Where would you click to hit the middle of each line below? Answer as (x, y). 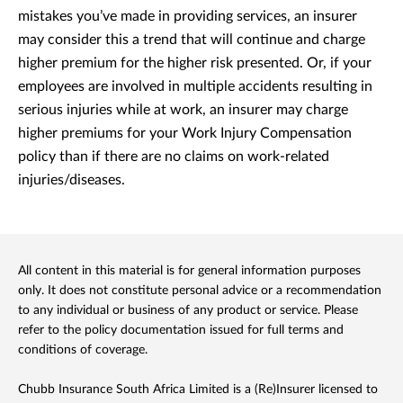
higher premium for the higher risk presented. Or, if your (195, 63)
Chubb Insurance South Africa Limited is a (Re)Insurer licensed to (198, 389)
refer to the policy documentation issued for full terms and (181, 330)
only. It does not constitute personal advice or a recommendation (200, 290)
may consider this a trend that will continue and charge (192, 39)
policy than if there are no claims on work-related (174, 156)
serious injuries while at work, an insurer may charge (183, 109)
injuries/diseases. (72, 179)
